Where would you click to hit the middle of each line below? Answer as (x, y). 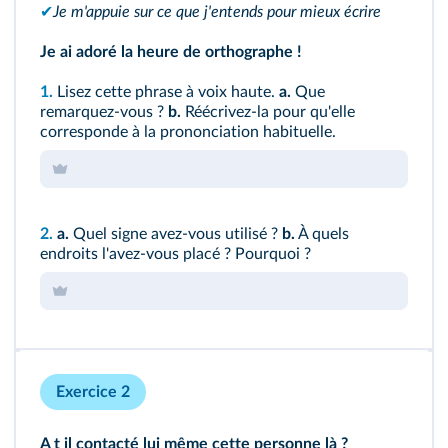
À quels (322, 234)
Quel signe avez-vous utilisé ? (175, 234)
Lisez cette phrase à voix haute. (166, 92)
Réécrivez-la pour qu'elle (268, 112)
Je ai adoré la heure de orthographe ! (171, 52)
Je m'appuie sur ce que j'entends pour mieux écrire (217, 12)
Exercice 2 (93, 392)
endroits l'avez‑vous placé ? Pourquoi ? (175, 254)
